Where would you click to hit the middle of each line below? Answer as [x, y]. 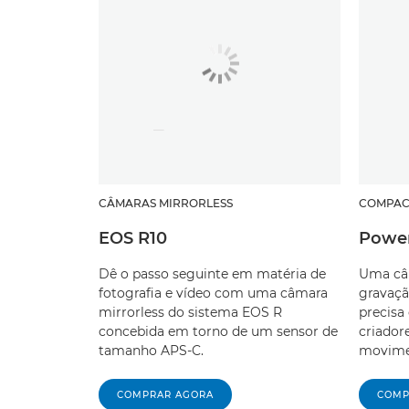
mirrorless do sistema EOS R [190, 313]
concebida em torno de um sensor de [218, 332]
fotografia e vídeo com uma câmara [213, 294]
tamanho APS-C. [151, 351]
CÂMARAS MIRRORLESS [166, 204]
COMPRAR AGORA [165, 395]
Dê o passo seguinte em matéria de [212, 274]
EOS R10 [133, 239]
